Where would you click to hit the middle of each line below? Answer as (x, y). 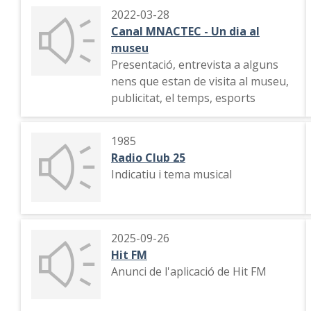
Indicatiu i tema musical (171, 174)
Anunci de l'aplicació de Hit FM (189, 271)
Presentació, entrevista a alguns (195, 65)
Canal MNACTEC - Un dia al (185, 31)
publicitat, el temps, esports (183, 98)
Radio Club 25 (148, 158)
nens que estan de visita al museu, (200, 81)
